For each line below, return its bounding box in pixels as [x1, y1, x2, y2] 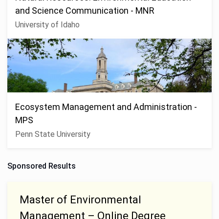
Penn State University [15, 129, 90, 139]
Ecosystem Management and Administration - [15, 101, 197, 112]
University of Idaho [15, 20, 80, 29]
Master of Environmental [20, 193, 141, 206]
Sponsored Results [7, 161, 76, 171]
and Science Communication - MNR [15, 5, 154, 16]
